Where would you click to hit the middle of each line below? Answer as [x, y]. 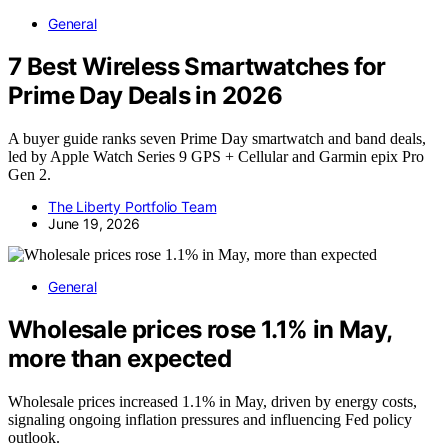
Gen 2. [29, 175]
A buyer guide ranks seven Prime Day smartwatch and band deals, [217, 139]
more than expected [120, 359]
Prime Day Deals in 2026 [145, 96]
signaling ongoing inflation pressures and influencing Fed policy [210, 420]
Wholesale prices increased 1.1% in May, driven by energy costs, [212, 402]
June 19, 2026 [94, 224]
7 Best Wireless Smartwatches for [197, 67]
